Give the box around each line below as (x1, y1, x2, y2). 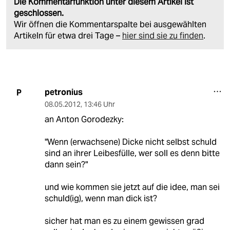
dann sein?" (44, 159, 88, 170)
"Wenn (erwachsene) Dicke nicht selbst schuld (44, 137, 217, 148)
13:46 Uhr (83, 100, 115, 109)
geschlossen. (14, 8, 64, 19)
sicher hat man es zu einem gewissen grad (44, 216, 204, 227)
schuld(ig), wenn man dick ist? (44, 193, 157, 204)
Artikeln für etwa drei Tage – (14, 30, 122, 42)
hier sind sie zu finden (122, 30, 203, 42)
